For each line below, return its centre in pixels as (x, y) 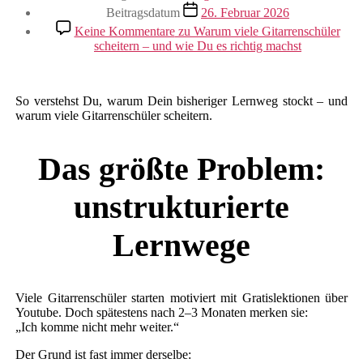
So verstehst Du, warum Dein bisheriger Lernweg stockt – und (181, 100)
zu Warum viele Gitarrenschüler (257, 31)
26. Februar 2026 (245, 12)
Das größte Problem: (181, 169)
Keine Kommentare (124, 31)
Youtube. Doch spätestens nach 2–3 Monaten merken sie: (162, 313)
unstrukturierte (181, 207)
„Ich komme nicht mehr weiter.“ (97, 327)
